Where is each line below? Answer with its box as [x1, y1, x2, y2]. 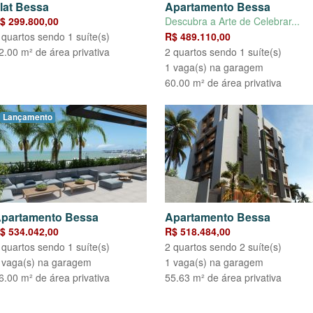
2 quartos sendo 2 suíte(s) [165, 240, 282, 254]
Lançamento [3, 111, 52, 124]
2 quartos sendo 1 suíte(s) [165, 45, 282, 59]
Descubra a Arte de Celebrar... [165, 14, 300, 29]
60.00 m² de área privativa [165, 75, 282, 90]
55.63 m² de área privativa [165, 270, 282, 285]
